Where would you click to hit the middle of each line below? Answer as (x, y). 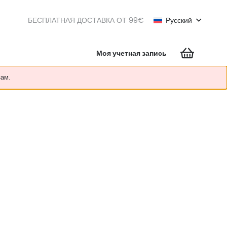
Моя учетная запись (132, 53)
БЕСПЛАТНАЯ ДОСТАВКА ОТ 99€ (86, 20)
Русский (179, 20)
